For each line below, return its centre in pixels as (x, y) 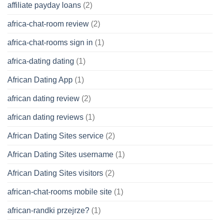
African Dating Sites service (55, 136)
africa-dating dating (41, 61)
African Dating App (40, 80)
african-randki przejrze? (48, 210)
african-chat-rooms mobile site (60, 192)
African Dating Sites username (60, 154)
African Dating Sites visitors (55, 173)
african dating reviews (45, 117)
